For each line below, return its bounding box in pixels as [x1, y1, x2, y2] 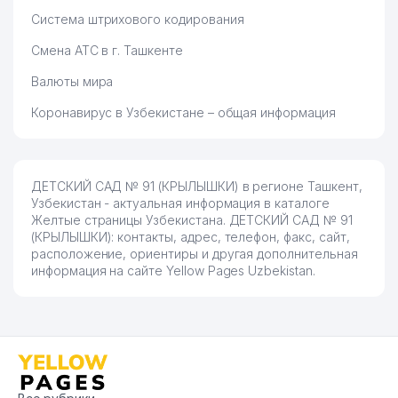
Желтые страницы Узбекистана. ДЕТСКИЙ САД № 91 [31, 212, 353, 227]
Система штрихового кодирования [31, 12, 244, 27]
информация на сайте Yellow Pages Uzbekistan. [31, 263, 315, 278]
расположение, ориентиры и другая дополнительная [31, 246, 358, 261]
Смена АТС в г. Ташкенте [31, 43, 183, 58]
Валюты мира [31, 74, 114, 89]
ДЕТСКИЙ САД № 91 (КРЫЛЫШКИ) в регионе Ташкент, [31, 179, 362, 194]
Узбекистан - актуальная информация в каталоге [31, 195, 330, 211]
